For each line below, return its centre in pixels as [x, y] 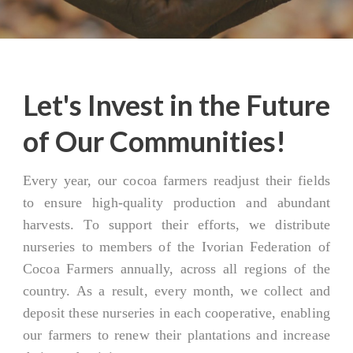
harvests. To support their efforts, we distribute [176, 225]
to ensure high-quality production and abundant [176, 203]
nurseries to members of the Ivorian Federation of [176, 247]
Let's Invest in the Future [176, 105]
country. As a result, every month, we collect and [176, 291]
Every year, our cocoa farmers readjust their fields [176, 180]
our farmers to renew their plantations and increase [176, 335]
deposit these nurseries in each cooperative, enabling [176, 313]
